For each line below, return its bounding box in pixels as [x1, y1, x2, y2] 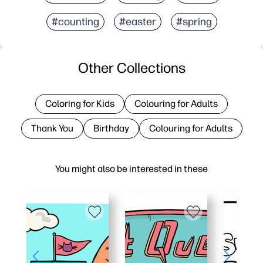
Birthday [93, 122, 129, 134]
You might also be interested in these [55, 163, 208, 174]
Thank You [31, 122, 73, 134]
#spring [176, 15, 212, 28]
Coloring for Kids [45, 97, 114, 109]
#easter [119, 15, 156, 28]
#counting [51, 15, 99, 28]
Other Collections [77, 59, 186, 76]
